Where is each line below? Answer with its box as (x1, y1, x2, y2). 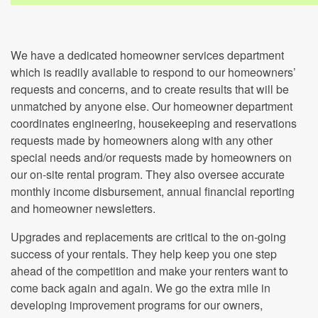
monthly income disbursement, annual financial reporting (11, 183, 295, 199)
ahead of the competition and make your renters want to (11, 263, 288, 279)
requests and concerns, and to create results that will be (11, 81, 289, 97)
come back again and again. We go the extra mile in (11, 280, 270, 296)
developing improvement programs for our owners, (11, 297, 263, 313)
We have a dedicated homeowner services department (11, 47, 284, 63)
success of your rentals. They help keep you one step (11, 246, 277, 262)
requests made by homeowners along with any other (11, 132, 273, 148)
